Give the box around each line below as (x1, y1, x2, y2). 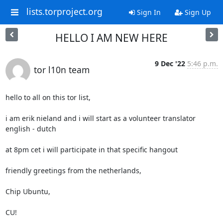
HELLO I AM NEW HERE (55, 31, 168, 45)
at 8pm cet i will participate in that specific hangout (5, 145, 178, 154)
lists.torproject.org (26, 5, 103, 18)
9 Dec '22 (154, 59, 185, 68)
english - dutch (5, 124, 56, 133)
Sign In (134, 7, 161, 17)
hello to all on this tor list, (5, 93, 91, 102)
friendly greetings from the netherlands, (5, 166, 141, 175)
